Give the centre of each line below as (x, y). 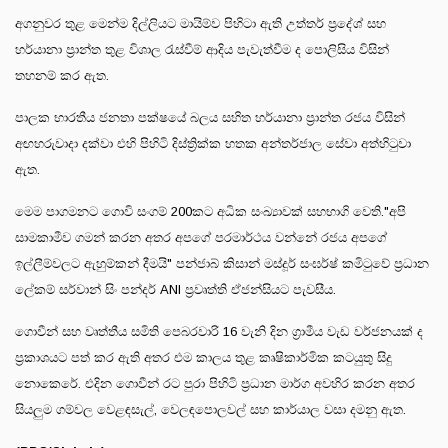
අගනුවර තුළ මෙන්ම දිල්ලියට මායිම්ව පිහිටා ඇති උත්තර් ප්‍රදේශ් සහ (200, 24)
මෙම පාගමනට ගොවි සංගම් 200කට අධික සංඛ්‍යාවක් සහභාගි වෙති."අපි (210, 212)
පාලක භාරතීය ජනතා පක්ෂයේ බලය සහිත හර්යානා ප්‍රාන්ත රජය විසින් (210, 118)
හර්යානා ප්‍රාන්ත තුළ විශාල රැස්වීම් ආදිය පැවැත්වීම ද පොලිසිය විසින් (202, 50)
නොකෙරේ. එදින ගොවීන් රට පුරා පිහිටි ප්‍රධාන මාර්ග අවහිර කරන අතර (215, 384)
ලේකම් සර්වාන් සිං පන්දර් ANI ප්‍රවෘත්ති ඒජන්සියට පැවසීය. (175, 290)
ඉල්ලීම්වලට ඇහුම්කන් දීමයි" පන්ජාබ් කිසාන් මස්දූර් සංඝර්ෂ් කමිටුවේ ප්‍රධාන (222, 264)
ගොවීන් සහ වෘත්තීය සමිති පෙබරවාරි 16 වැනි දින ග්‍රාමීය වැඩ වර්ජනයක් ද (219, 332)
